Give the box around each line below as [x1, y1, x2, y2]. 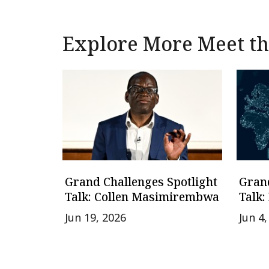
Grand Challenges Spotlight [65, 174, 217, 190]
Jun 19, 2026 [65, 210, 126, 225]
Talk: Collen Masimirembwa [65, 189, 219, 205]
